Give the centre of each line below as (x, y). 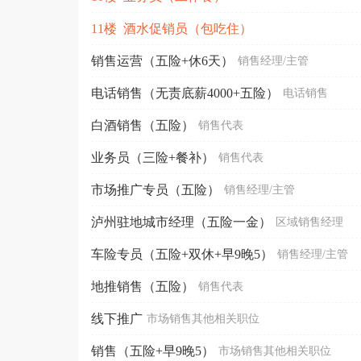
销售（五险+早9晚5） (153, 351)
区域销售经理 (309, 222)
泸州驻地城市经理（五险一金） (181, 222)
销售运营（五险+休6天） (162, 60)
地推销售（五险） (143, 286)
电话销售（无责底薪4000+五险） (185, 93)
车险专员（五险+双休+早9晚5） (182, 254)
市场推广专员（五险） (156, 189)
